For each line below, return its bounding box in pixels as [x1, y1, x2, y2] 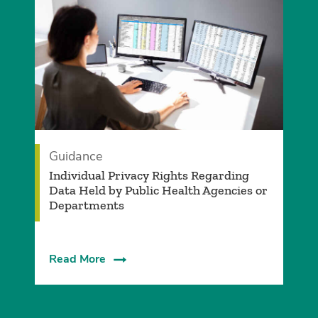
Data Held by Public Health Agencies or [48, 182, 268, 199]
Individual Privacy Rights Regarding [48, 168, 249, 184]
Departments [48, 197, 124, 214]
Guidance [48, 148, 102, 165]
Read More [48, 251, 106, 268]
